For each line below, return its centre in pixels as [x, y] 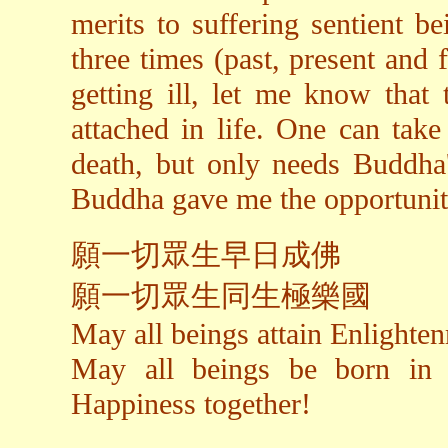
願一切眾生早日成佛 [206, 255]
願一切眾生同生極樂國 [221, 296]
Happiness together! [191, 404]
